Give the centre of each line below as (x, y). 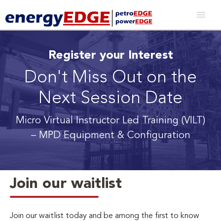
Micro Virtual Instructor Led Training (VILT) (110, 121)
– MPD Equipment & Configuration (110, 135)
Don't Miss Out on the (110, 78)
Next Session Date (110, 99)
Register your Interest (110, 55)
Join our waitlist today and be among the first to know (105, 216)
